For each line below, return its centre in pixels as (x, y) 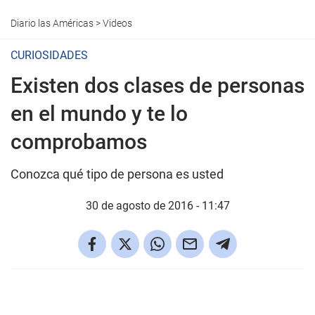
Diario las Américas (52, 23)
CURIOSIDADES (49, 55)
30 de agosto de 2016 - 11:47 (157, 206)
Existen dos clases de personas (157, 85)
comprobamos (79, 142)
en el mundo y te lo (99, 114)
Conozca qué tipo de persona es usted (117, 174)
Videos (117, 23)
